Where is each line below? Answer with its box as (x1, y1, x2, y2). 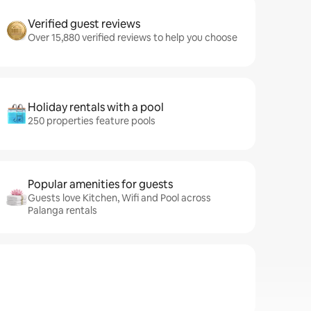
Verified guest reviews (28, 17, 140, 31)
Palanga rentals (28, 204, 97, 217)
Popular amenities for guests (28, 177, 173, 192)
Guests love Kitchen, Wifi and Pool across (28, 192, 211, 204)
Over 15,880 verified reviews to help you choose (28, 31, 237, 44)
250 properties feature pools (28, 115, 155, 127)
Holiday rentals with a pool (28, 100, 164, 115)
